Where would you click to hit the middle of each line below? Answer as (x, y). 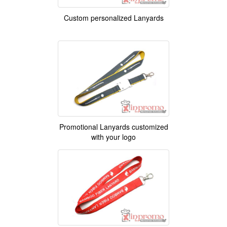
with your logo (113, 137)
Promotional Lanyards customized (113, 127)
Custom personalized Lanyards (113, 18)
